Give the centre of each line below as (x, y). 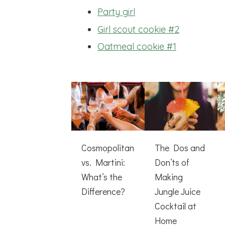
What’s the (102, 177)
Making (168, 177)
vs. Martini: (103, 162)
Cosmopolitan (108, 148)
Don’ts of (172, 162)
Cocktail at (175, 206)
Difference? (103, 192)
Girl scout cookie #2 (138, 29)
